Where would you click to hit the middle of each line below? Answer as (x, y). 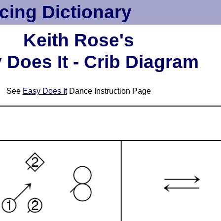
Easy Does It (45, 91)
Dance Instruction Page (109, 91)
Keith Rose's (78, 40)
